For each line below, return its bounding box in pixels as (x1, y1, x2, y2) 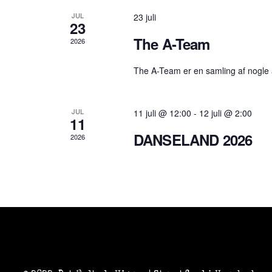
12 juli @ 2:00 (199, 107, 252, 119)
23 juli (133, 11, 156, 23)
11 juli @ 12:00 (133, 107, 191, 119)
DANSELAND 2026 (133, 129, 253, 150)
